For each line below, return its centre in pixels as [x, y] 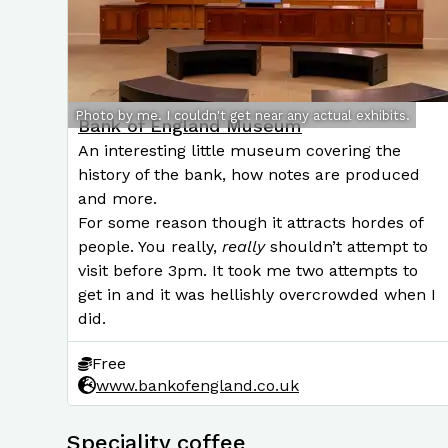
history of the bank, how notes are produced [249, 174]
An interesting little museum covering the [239, 150]
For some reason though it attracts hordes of [250, 222]
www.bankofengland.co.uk [197, 385]
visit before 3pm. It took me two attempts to [248, 270]
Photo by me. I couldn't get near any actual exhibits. [242, 115]
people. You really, [150, 246]
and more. [117, 198]
